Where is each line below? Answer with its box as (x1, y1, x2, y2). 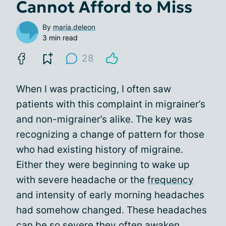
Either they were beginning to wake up (16, 158, 190, 171)
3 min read (42, 33, 78, 42)
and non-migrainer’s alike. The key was (16, 113, 192, 125)
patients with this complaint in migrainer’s (16, 98, 205, 110)
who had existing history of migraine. (16, 143, 183, 155)
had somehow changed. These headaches (16, 204, 207, 216)
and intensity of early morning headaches (16, 189, 204, 201)
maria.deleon (53, 22, 95, 31)
